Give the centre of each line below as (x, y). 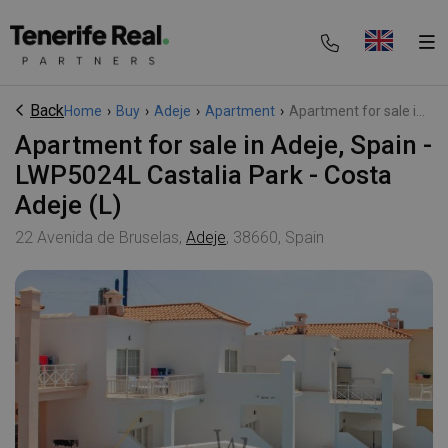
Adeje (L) (68, 205)
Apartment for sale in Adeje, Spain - (23, 145)
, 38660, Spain (275, 237)
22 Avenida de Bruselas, (100, 237)
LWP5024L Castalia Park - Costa (203, 175)
